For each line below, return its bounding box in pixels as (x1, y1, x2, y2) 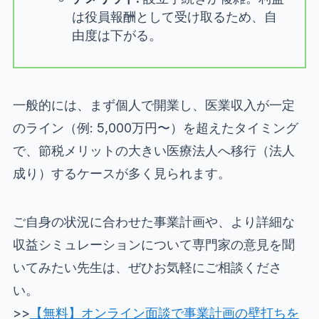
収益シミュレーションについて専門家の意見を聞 (12, 236, 295, 252)
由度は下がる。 (71, 27, 162, 43)
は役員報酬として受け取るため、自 (71, 9, 277, 24)
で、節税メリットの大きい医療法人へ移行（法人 (12, 142, 295, 158)
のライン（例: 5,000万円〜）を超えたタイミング (12, 120, 298, 135)
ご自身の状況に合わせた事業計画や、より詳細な (12, 214, 295, 229)
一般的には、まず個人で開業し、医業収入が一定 (12, 97, 295, 113)
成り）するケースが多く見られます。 (12, 165, 231, 181)
